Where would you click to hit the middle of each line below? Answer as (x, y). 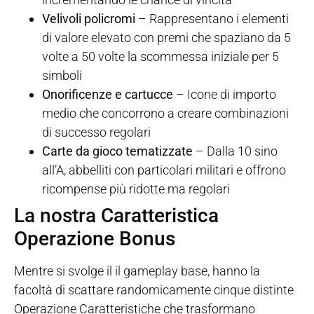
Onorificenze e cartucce (108, 95)
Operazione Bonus (95, 239)
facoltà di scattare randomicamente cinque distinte (154, 290)
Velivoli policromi (89, 19)
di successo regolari (96, 132)
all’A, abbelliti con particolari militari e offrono (164, 170)
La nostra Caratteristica (116, 216)
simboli (62, 76)
